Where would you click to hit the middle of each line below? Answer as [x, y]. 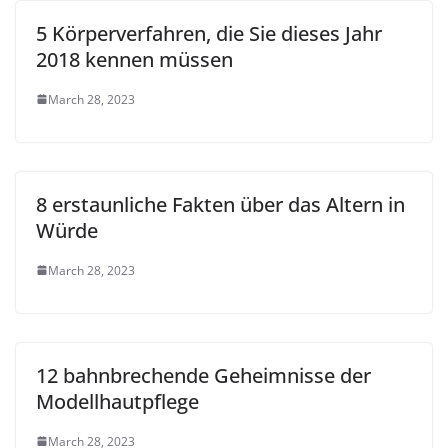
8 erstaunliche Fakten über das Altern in [220, 204]
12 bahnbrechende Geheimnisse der [203, 375]
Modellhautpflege [117, 401]
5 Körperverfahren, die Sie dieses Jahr [209, 33]
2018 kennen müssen [134, 59]
